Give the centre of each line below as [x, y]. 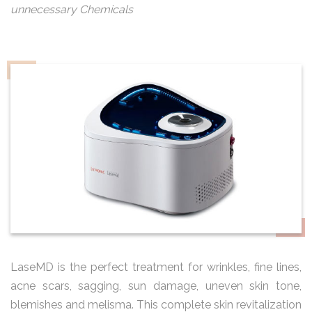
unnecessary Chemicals [72, 9]
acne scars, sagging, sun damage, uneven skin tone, [156, 286]
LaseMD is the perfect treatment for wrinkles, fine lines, [156, 267]
